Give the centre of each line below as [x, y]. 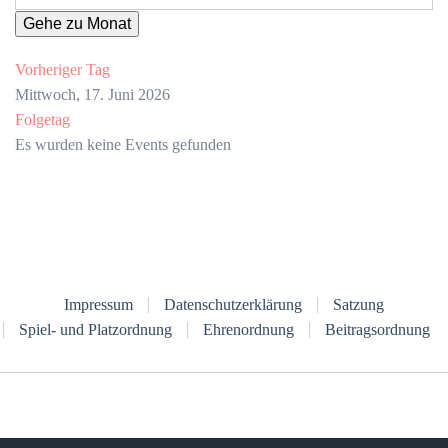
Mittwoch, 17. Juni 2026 [92, 95]
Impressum [98, 305]
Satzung [358, 305]
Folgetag [42, 120]
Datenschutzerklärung [233, 305]
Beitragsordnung [377, 330]
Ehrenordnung [248, 330]
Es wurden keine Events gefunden [123, 145]
